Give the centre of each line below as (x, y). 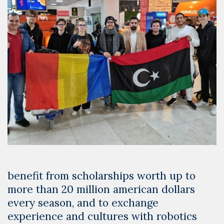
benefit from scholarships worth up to (101, 175)
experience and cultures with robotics (102, 216)
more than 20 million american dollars (101, 189)
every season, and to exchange (83, 202)
